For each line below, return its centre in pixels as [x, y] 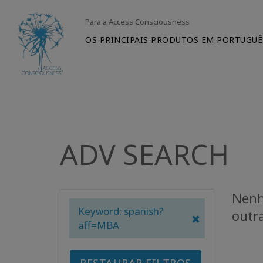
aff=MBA [99, 225]
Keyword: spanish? [121, 211]
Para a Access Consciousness [138, 22]
